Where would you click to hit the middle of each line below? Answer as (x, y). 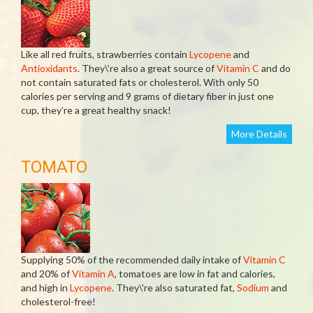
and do (275, 68)
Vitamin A (93, 274)
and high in (45, 287)
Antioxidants (49, 68)
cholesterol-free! (58, 301)
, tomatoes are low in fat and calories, (195, 274)
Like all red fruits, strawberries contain (105, 54)
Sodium (253, 287)
